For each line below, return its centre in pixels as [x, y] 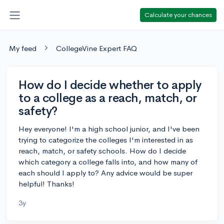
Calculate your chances [178, 14]
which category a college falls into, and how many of [108, 161]
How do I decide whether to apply [110, 85]
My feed [23, 48]
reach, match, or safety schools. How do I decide [102, 150]
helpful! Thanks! [46, 183]
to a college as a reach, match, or [108, 98]
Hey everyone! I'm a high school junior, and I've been [109, 128]
